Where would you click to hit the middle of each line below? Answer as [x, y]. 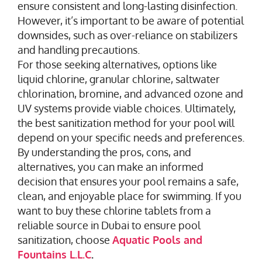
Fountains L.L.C [54, 254]
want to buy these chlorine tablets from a [114, 210]
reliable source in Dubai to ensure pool [109, 225]
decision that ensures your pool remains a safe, [128, 181]
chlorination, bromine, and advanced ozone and [130, 93]
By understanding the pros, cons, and [104, 152]
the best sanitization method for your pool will [126, 123]
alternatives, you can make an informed [111, 166]
